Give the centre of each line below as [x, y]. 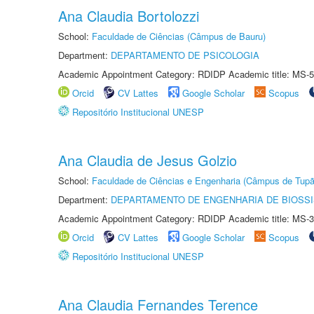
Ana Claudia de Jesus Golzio [148, 160]
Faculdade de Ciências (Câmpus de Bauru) [179, 36]
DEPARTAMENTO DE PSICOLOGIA [185, 55]
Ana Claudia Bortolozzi [129, 16]
